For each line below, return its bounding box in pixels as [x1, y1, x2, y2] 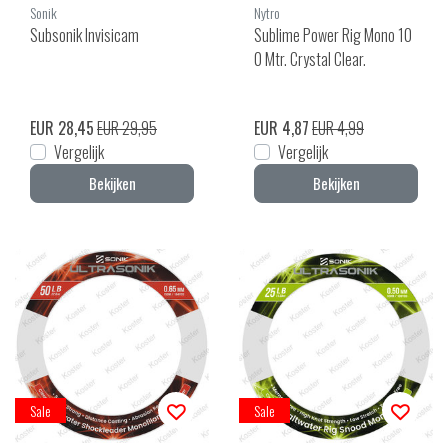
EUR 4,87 [254, 116, 309, 141]
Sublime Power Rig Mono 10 [254, 23, 412, 48]
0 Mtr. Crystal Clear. [254, 47, 366, 72]
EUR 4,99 [312, 116, 364, 141]
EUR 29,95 [97, 116, 157, 141]
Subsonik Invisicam [30, 23, 139, 48]
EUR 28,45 [30, 116, 94, 141]
